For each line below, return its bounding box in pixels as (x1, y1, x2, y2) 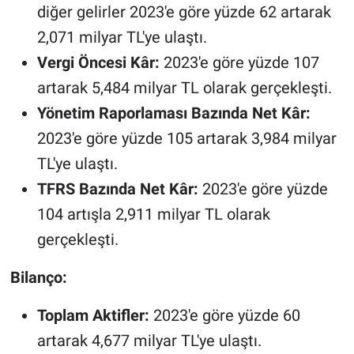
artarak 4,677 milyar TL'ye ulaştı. (36, 330, 262, 350)
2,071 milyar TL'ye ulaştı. (36, 27, 207, 47)
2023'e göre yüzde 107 (159, 52, 319, 72)
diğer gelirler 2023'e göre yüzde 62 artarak (36, 2, 331, 21)
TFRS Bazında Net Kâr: (36, 179, 198, 198)
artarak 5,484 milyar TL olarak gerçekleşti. (36, 77, 332, 97)
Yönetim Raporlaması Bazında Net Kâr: (36, 103, 311, 122)
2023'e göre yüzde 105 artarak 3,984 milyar (36, 128, 337, 148)
